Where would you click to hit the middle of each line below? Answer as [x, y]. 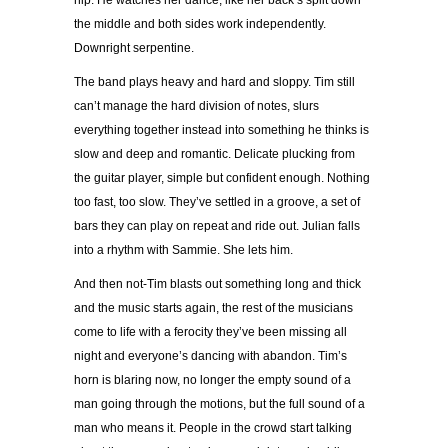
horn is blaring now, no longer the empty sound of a [212, 380]
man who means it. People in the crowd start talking [213, 428]
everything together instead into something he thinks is [221, 130]
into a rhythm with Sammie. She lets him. [183, 250]
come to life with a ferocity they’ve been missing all [210, 332]
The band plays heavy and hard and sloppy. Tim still [214, 82]
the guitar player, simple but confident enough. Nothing [222, 178]
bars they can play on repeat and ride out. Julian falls [217, 226]
